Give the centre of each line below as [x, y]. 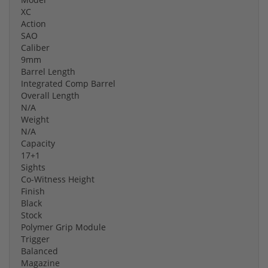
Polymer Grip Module [63, 227]
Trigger [35, 239]
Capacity [38, 143]
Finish [33, 191]
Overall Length [50, 95]
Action [33, 23]
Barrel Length [48, 71]
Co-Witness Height [58, 179]
